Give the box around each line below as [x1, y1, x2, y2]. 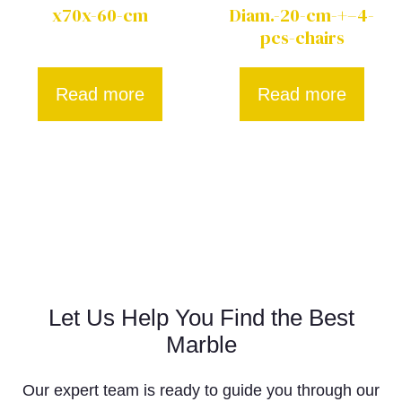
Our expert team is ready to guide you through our [22, 381, 380, 400]
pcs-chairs [259, 25, 345, 51]
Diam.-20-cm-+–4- [230, 3, 374, 29]
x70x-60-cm [52, 3, 148, 29]
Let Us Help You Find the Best [48, 305, 354, 331]
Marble [165, 332, 237, 358]
